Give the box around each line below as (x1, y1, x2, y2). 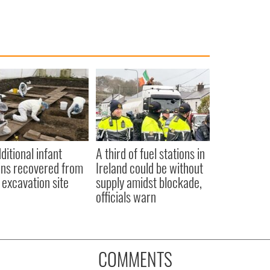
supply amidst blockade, (95, 172, 202, 192)
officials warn (95, 186, 156, 206)
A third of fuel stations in (95, 143, 205, 163)
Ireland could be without (95, 157, 203, 177)
